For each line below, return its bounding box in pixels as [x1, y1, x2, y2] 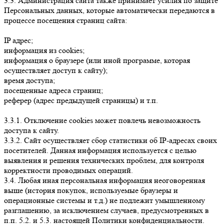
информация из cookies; [4, 45, 84, 55]
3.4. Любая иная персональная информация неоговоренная [4, 175, 205, 185]
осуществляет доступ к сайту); [4, 65, 107, 75]
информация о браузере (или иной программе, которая [4, 55, 190, 65]
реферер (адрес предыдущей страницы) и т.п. [4, 95, 158, 105]
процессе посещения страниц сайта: [4, 15, 127, 25]
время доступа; [4, 75, 55, 85]
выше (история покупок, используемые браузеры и [4, 185, 178, 195]
